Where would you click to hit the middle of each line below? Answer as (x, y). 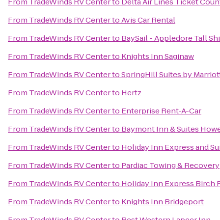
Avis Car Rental (148, 20)
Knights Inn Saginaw (158, 56)
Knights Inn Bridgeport (163, 202)
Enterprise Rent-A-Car (161, 111)
